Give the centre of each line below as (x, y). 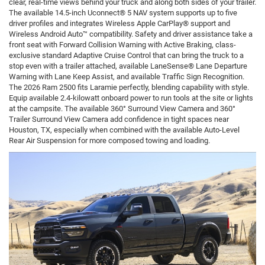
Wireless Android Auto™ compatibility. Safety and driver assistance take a (131, 34)
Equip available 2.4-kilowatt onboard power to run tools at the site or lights (131, 98)
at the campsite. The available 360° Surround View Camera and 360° (122, 109)
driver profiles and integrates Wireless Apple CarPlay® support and (119, 24)
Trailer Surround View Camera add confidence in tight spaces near (119, 119)
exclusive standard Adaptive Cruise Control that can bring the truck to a (126, 56)
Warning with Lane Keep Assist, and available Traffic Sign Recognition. (127, 77)
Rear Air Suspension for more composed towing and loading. (109, 141)
